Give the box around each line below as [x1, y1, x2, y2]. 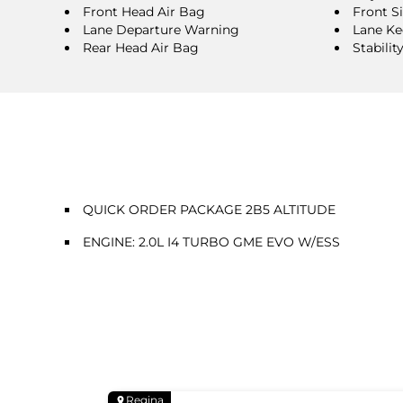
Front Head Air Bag [83, 3, 205, 20]
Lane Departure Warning [83, 21, 239, 38]
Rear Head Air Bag [83, 39, 199, 56]
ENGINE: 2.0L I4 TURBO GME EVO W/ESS [83, 233, 340, 250]
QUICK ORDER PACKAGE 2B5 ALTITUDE [83, 201, 336, 218]
